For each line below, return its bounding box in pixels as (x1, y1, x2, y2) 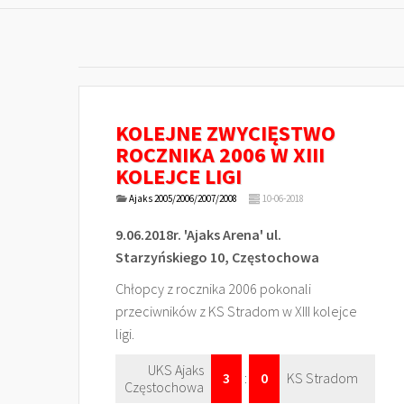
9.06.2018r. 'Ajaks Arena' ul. (115, 225, 281, 243)
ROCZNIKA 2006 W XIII (115, 141, 325, 169)
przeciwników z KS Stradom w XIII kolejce (115, 302, 357, 320)
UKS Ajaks (148, 361, 204, 379)
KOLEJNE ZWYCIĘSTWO (115, 119, 335, 147)
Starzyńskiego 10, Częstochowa (115, 248, 319, 266)
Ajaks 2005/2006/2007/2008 (128, 192, 237, 205)
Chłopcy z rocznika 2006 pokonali (115, 280, 311, 298)
